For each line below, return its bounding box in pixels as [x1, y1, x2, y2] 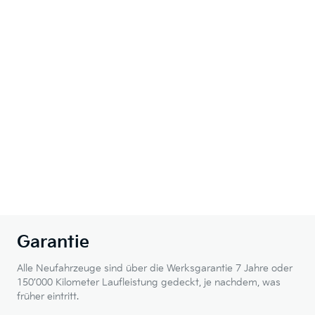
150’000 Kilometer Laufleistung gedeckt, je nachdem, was [17, 276, 281, 289]
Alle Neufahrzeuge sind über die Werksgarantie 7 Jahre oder [17, 262, 292, 275]
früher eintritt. [17, 290, 79, 303]
